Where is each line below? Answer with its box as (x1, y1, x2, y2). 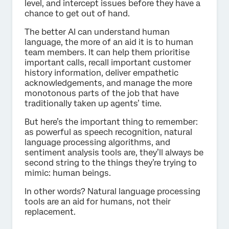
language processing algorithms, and (25, 137, 170, 147)
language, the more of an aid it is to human (25, 37, 193, 47)
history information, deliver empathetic (25, 67, 178, 78)
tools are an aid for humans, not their (25, 196, 171, 207)
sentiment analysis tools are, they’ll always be (25, 147, 203, 157)
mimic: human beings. (25, 168, 111, 178)
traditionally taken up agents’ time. (25, 98, 162, 108)
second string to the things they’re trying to (25, 157, 197, 168)
